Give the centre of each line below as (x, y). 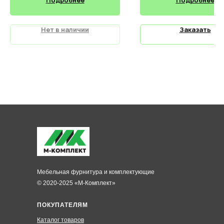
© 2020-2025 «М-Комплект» (76, 183)
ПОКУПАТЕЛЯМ (62, 205)
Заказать (195, 29)
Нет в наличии (65, 29)
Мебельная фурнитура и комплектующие (96, 172)
